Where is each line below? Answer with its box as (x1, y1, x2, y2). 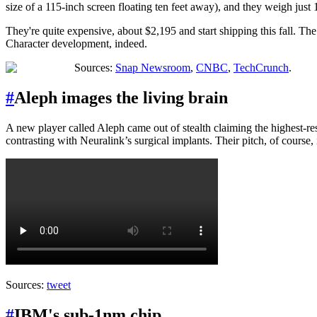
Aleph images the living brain (14, 88, 228, 107)
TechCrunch (234, 61, 289, 74)
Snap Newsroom (115, 61, 190, 74)
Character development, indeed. (6, 37, 147, 50)
